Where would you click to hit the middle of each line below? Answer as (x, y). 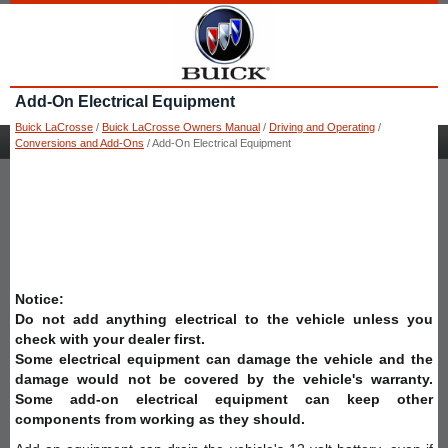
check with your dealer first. (110, 338)
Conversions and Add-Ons (79, 142)
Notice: (39, 298)
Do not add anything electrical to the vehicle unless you (224, 318)
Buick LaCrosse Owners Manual (181, 126)
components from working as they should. (160, 418)
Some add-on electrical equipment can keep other (224, 398)
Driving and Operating (322, 126)
